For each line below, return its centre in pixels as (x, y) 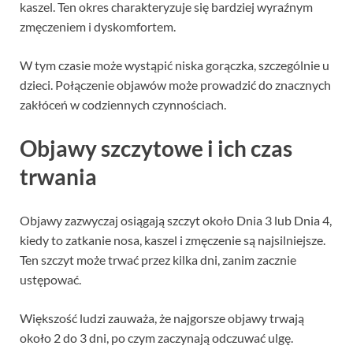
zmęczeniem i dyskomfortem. (98, 26)
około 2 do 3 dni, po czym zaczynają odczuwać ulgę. (156, 337)
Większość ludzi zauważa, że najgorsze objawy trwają (162, 318)
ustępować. (50, 279)
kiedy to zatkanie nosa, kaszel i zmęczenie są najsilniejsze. (173, 240)
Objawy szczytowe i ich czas (156, 148)
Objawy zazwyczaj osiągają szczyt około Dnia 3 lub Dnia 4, (176, 220)
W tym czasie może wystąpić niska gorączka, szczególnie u (175, 65)
